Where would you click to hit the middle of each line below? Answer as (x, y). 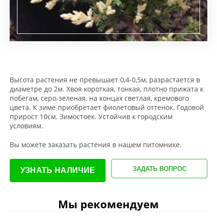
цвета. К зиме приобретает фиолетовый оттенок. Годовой (107, 107)
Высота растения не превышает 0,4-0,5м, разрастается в (105, 80)
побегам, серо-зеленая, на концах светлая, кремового (99, 98)
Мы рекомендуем (108, 204)
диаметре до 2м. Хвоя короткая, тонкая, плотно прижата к (107, 89)
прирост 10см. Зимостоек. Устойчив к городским (91, 116)
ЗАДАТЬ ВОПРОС (159, 169)
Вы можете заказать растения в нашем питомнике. (96, 145)
